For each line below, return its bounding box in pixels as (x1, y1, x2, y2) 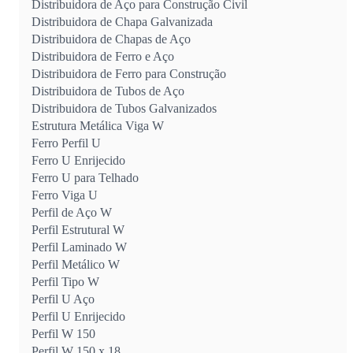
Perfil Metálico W (32, 257, 120, 271)
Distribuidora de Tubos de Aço (32, 84, 184, 98)
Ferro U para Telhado (32, 170, 139, 184)
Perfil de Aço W (32, 205, 112, 219)
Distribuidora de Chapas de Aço (32, 32, 191, 46)
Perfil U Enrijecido (32, 309, 125, 323)
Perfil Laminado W (32, 240, 127, 254)
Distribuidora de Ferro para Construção (32, 66, 226, 80)
